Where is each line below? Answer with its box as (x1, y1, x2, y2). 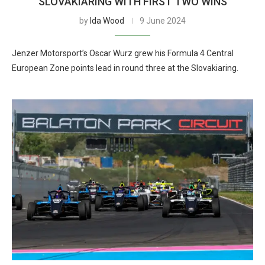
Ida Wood (90, 16, 124, 25)
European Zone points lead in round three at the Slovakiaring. (12, 63, 238, 73)
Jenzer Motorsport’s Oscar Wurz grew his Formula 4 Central (12, 49, 234, 58)
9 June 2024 (140, 16, 186, 25)
